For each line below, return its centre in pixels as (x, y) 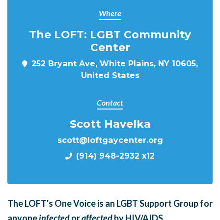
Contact (110, 102)
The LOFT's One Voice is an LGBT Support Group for (110, 203)
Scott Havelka (110, 124)
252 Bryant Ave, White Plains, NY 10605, (115, 63)
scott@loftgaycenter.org (110, 140)
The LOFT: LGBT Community (110, 34)
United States (110, 75)
